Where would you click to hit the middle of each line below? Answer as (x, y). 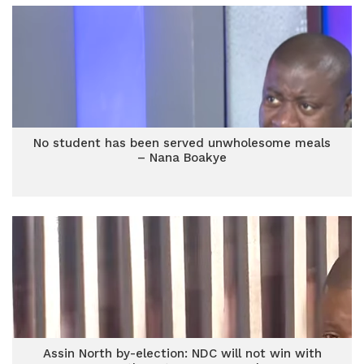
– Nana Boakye (182, 158)
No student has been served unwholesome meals (182, 143)
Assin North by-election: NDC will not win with (182, 353)
